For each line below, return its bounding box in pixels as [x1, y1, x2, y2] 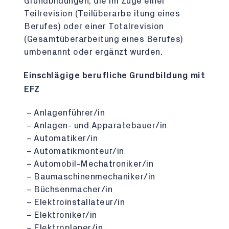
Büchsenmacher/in [34, 185, 112, 194]
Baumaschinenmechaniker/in [34, 172, 155, 181]
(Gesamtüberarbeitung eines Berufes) [24, 35, 184, 43]
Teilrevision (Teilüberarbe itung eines [24, 9, 180, 18]
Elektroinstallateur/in [34, 198, 125, 207]
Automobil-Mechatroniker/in [34, 159, 153, 168]
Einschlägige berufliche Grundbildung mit [24, 71, 205, 80]
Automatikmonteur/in [34, 147, 124, 155]
